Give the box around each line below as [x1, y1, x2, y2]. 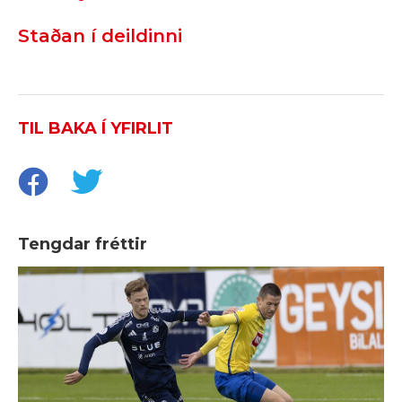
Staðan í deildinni [18, 25, 182, 48]
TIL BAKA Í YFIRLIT [18, 118, 173, 139]
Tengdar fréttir [18, 234, 147, 255]
